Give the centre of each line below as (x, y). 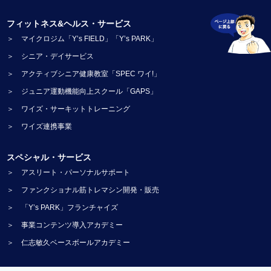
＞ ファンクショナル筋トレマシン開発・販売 (83, 190)
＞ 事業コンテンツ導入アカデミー (65, 225)
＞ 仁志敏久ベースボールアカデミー (69, 243)
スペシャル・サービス (49, 158)
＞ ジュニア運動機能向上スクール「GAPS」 (82, 92)
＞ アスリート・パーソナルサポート (69, 173)
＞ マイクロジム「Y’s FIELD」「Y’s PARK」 (83, 39)
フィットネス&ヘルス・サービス (69, 24)
